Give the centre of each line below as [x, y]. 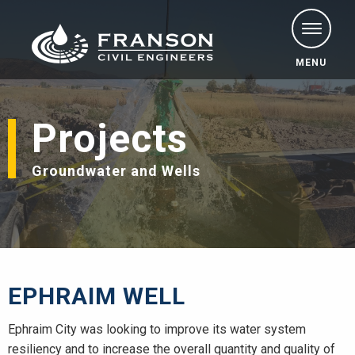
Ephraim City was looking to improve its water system [157, 329]
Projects [110, 139]
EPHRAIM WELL [97, 296]
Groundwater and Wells [116, 171]
